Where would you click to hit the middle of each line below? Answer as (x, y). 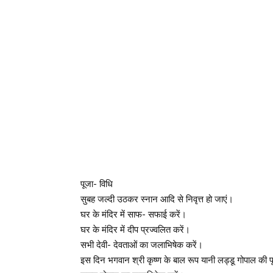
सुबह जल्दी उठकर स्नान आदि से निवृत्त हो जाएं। (157, 199)
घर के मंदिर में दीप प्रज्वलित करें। (135, 229)
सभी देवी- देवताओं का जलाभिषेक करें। (142, 245)
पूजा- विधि (97, 184)
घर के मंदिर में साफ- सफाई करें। (133, 214)
